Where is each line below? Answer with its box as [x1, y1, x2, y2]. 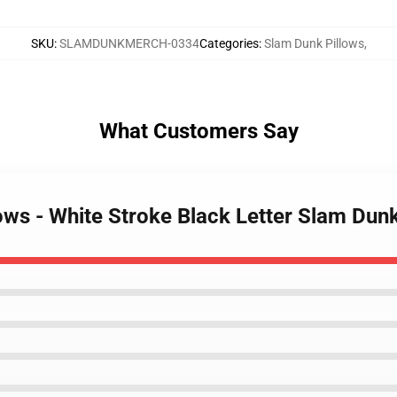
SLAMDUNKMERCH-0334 [58, 36, 199, 51]
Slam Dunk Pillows [263, 36, 364, 51]
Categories [198, 36, 259, 51]
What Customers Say [98, 119, 299, 144]
